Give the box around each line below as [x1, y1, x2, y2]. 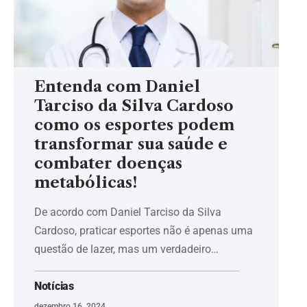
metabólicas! [34, 173, 137, 193]
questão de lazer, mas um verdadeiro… [34, 243, 219, 256]
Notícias [34, 280, 74, 293]
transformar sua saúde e [34, 135, 228, 154]
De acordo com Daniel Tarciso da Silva [34, 206, 221, 219]
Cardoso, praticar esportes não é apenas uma [34, 224, 253, 238]
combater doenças [34, 154, 182, 173]
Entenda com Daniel [34, 77, 200, 97]
